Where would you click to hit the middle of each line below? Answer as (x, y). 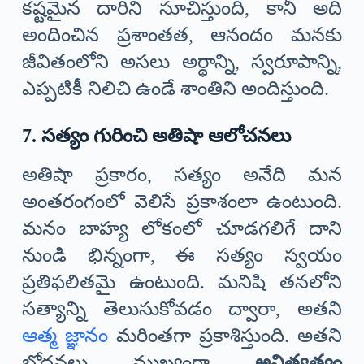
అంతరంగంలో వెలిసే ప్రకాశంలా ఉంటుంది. (182, 202)
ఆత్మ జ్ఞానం (65, 336)
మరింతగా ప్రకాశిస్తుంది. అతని (225, 336)
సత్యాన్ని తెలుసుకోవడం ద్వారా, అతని (182, 309)
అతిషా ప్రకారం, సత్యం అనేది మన (182, 175)
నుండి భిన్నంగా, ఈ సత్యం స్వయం (182, 256)
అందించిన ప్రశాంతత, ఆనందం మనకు (182, 35)
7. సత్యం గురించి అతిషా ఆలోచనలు (156, 136)
